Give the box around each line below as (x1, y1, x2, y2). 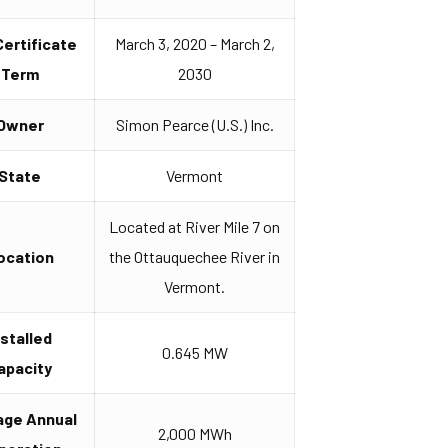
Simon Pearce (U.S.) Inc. (115, 115, 274, 134)
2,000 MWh (157, 424, 232, 443)
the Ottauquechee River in (109, 247, 281, 266)
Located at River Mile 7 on (109, 217, 281, 236)
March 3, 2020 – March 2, (114, 34, 275, 53)
